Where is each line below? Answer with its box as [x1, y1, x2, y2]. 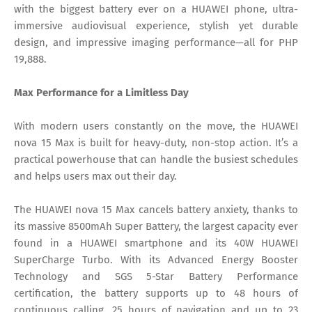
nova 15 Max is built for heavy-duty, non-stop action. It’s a [14, 136, 298, 150]
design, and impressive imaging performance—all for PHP [14, 36, 298, 49]
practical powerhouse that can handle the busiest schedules [14, 153, 298, 166]
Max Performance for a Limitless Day [14, 86, 189, 100]
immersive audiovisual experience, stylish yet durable [14, 19, 298, 33]
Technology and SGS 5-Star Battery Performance [14, 270, 298, 283]
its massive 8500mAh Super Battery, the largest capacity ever [14, 220, 298, 233]
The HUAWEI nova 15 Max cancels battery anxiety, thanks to [14, 203, 298, 217]
